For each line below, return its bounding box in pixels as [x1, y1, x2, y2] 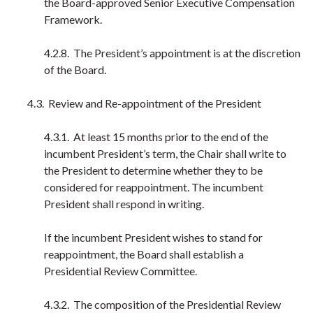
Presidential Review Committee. [44, 264, 199, 277]
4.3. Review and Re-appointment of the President [27, 96, 261, 110]
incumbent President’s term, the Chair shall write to [44, 147, 286, 160]
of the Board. [44, 63, 106, 76]
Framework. [44, 13, 102, 26]
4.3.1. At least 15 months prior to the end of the [44, 130, 268, 143]
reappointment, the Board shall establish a [44, 247, 244, 261]
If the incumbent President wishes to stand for [44, 231, 263, 244]
